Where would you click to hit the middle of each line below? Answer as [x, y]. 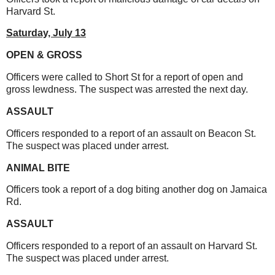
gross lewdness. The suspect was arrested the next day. [127, 90]
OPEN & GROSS [44, 55]
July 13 [69, 33]
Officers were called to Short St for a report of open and [125, 77]
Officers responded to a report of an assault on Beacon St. [131, 133]
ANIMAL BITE [38, 168]
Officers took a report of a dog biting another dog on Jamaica [137, 190]
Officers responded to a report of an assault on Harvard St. [132, 246]
